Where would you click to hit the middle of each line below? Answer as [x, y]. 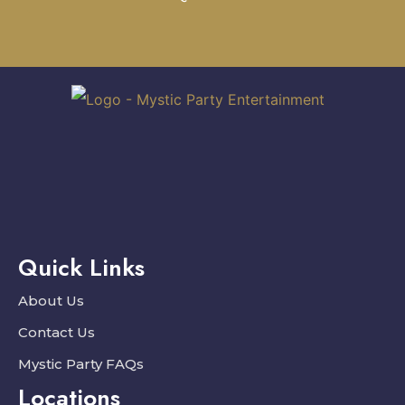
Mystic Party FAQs [81, 363]
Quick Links [81, 267]
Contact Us [57, 332]
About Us [51, 300]
